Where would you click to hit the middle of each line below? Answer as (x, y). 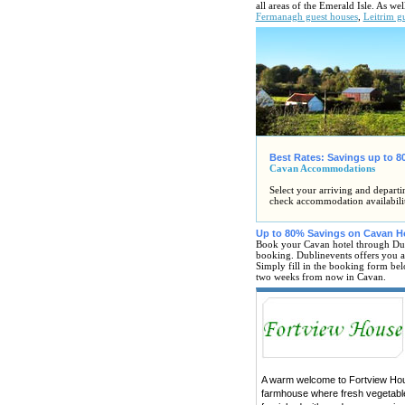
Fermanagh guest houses (306, 16)
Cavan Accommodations (322, 168)
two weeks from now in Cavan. (320, 277)
